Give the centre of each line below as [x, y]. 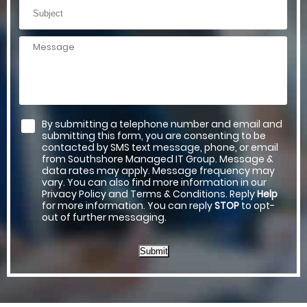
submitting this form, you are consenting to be [154, 136]
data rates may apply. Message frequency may [158, 171]
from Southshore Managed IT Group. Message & [158, 159]
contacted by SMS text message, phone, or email [160, 148]
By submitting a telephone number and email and [162, 124]
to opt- [257, 206]
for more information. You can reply [128, 206]
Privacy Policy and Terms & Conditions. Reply [149, 194]
